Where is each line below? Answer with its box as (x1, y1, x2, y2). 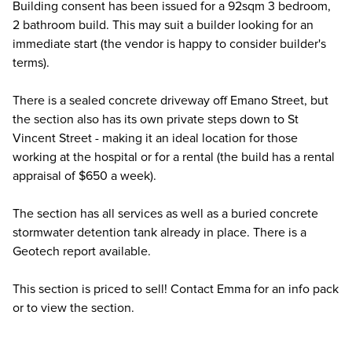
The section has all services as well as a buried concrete (13, 206, 318, 222)
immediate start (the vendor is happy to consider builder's (13, 36, 326, 52)
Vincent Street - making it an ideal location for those (13, 130, 298, 146)
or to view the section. (13, 300, 134, 316)
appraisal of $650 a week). (13, 168, 156, 184)
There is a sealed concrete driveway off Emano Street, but (13, 93, 328, 108)
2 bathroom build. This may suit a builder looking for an (13, 17, 313, 33)
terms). (13, 55, 49, 71)
